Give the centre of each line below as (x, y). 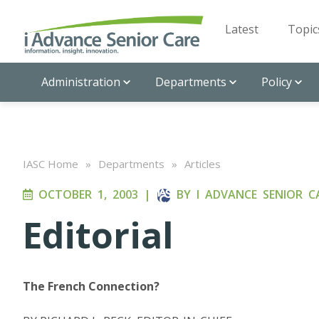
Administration (81, 82)
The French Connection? (91, 286)
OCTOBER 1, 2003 (85, 194)
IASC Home (51, 164)
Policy (277, 82)
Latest (242, 29)
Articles (203, 164)
